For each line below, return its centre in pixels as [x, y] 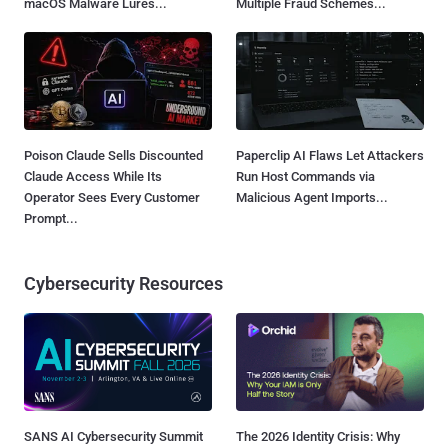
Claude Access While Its [93, 177]
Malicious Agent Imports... [312, 198]
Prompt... [51, 219]
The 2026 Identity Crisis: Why [318, 437]
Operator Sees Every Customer [112, 198]
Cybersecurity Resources [123, 284]
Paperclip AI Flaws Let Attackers [330, 156]
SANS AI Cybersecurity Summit [113, 437]
